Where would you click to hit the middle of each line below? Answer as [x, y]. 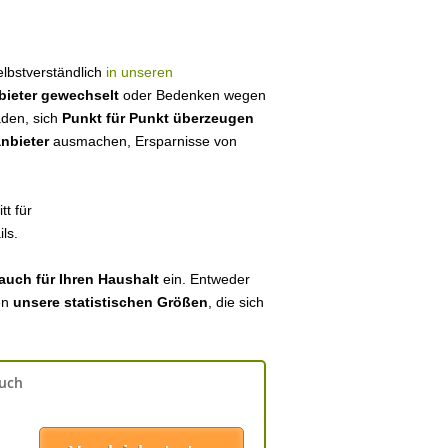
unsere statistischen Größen [110, 302]
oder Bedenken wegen [192, 95]
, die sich [236, 302]
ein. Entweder [204, 279]
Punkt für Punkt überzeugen [158, 118]
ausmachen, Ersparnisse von [145, 141]
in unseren [139, 72]
